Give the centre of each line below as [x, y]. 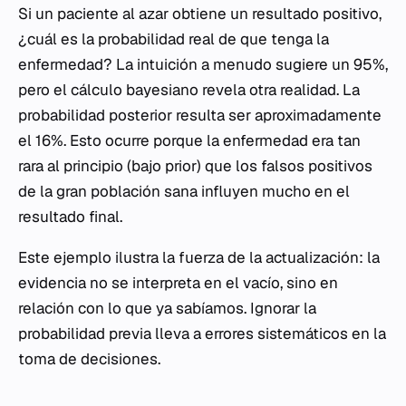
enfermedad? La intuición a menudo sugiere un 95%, [203, 64]
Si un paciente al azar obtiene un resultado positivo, [200, 13]
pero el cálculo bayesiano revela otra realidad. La [189, 89]
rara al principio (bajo [92, 165]
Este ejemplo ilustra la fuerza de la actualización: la [199, 257]
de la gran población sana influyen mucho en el [184, 191]
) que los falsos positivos [285, 165]
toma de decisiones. [89, 358]
